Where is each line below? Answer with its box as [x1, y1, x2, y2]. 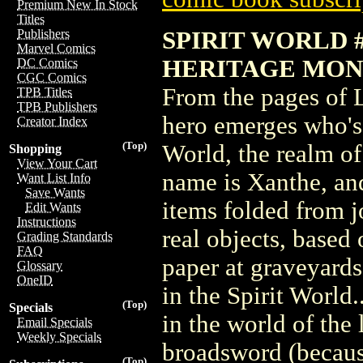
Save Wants [25, 186, 85, 199]
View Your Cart [17, 156, 97, 170]
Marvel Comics [17, 41, 96, 55]
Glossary [17, 258, 62, 272]
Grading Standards [17, 229, 113, 243]
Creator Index [17, 114, 88, 128]
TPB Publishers [17, 100, 97, 113]
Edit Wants [25, 200, 81, 214]
